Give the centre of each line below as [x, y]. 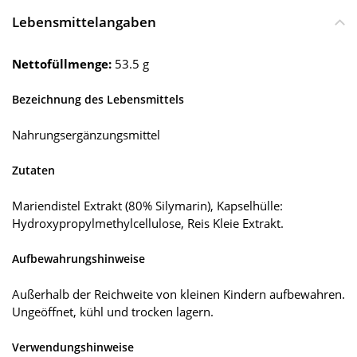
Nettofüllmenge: [63, 64]
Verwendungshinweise [73, 347]
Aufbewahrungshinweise [78, 259]
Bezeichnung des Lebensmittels [98, 100]
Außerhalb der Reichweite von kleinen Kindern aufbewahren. [178, 294]
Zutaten [33, 171]
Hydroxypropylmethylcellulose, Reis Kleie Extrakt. [148, 224]
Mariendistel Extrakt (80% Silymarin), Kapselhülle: [147, 206]
